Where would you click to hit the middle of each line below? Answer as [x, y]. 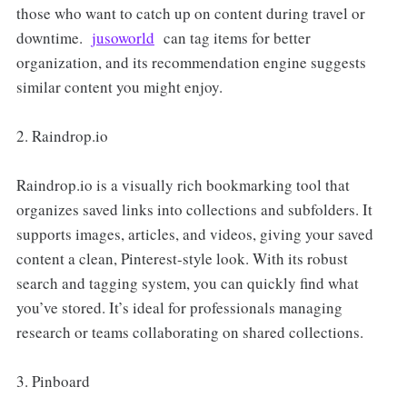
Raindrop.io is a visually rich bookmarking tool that [183, 184]
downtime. [54, 37]
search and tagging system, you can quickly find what [187, 283]
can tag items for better [232, 37]
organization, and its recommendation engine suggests [191, 62]
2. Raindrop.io [62, 135]
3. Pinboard [53, 381]
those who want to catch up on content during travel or [190, 13]
